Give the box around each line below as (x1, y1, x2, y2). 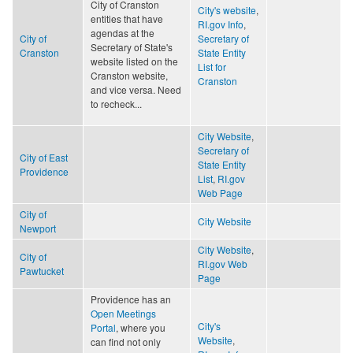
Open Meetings (91, 306, 156, 320)
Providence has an (91, 292, 171, 306)
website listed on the (91, 54, 178, 68)
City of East (20, 150, 68, 164)
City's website (198, 2, 256, 17)
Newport (20, 221, 56, 235)
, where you (116, 320, 165, 334)
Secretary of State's (91, 39, 173, 54)
